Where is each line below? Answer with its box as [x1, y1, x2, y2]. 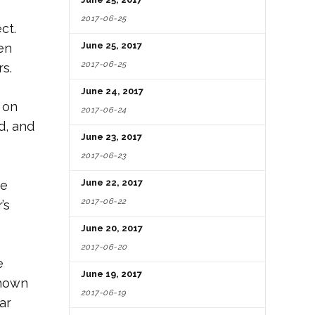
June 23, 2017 [81, 131, 142, 142]
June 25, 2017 [81, 40, 142, 51]
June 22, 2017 [81, 176, 143, 188]
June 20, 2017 [81, 222, 143, 233]
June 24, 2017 [81, 86, 143, 96]
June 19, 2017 [81, 268, 142, 279]
